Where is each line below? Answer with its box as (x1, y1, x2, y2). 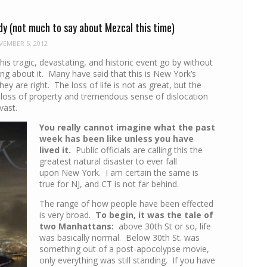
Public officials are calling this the (71, 144, 203, 156)
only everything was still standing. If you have (39, 254, 216, 266)
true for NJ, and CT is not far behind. (39, 178, 179, 190)
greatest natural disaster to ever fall (39, 155, 178, 167)
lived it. (39, 144, 72, 156)
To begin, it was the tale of (95, 209, 214, 221)
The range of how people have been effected (39, 197, 214, 209)
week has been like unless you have (39, 132, 194, 144)
